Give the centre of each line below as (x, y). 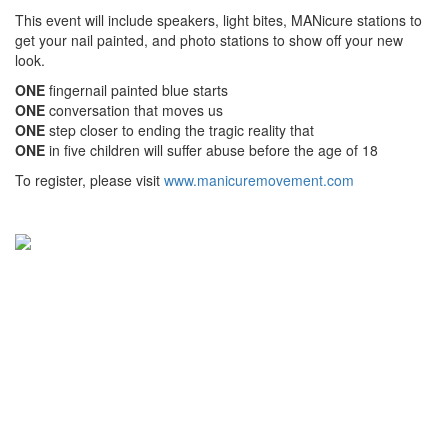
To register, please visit (89, 180)
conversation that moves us (136, 110)
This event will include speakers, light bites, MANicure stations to (218, 20)
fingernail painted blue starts (138, 90)
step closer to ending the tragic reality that (181, 130)
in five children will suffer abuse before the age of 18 (213, 150)
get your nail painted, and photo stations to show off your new (209, 40)
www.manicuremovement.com (259, 180)
